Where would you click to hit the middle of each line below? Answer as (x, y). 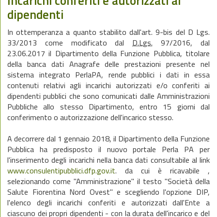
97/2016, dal (181, 43)
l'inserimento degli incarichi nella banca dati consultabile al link (108, 160)
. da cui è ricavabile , (163, 170)
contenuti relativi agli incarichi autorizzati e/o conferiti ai (108, 85)
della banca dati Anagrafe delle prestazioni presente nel (108, 64)
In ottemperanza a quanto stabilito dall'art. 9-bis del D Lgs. (108, 32)
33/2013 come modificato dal (70, 43)
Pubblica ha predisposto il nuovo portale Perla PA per (108, 149)
